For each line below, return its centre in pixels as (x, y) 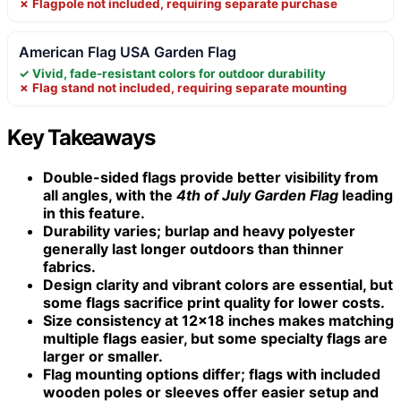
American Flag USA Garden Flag (128, 51)
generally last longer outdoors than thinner (193, 248)
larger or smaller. (103, 356)
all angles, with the (110, 195)
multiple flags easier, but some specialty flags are (215, 338)
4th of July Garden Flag (257, 195)
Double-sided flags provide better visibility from (211, 177)
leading (366, 195)
